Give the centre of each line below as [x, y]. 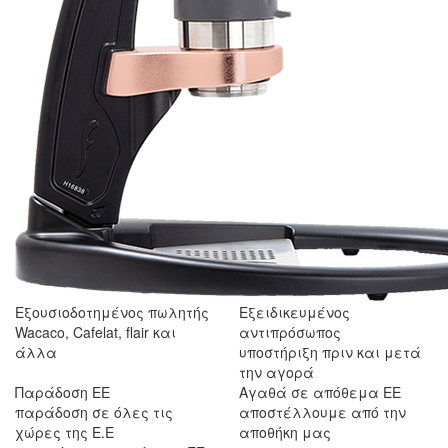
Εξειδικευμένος [294, 311]
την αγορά [276, 371]
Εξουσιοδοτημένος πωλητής [112, 311]
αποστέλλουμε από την [322, 411]
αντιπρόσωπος [290, 331]
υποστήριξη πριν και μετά [330, 351]
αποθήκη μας [285, 431]
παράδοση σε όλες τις [94, 411]
